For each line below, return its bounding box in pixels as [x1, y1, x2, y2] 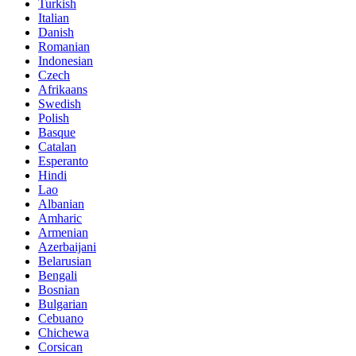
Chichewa [38, 325, 89, 339]
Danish [38, 25, 74, 39]
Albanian [38, 196, 84, 211]
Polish [38, 110, 69, 125]
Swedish [38, 96, 81, 110]
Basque [38, 125, 75, 139]
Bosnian [38, 282, 79, 296]
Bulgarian [38, 296, 87, 311]
